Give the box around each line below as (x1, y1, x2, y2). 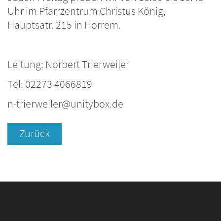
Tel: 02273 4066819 (7, 77, 92, 91)
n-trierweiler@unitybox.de (7, 97, 123, 110)
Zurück (19, 127, 50, 141)
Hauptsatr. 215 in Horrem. (7, 18, 121, 32)
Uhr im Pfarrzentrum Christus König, (7, 4, 166, 18)
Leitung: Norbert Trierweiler (7, 58, 129, 71)
